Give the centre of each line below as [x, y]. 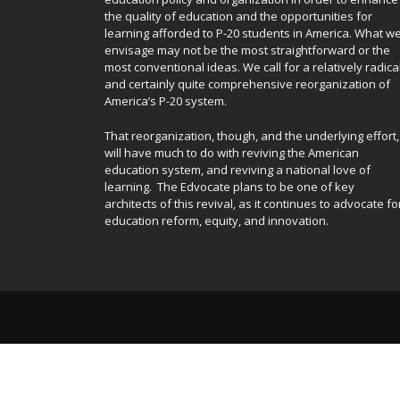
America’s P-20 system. [166, 101]
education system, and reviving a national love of [237, 169]
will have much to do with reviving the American [232, 152]
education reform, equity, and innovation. [217, 220]
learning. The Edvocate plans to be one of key [229, 186]
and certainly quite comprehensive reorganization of [247, 84]
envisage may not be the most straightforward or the [247, 50]
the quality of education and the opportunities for [238, 17]
